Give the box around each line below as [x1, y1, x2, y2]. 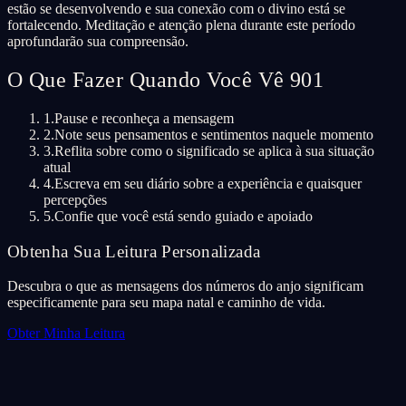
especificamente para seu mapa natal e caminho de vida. [7, 295, 325, 311]
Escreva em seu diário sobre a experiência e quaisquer [54, 175, 362, 191]
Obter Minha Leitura [7, 325, 125, 342]
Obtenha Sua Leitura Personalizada [7, 241, 261, 261]
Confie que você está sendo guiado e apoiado [54, 208, 313, 224]
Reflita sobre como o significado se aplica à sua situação [54, 142, 374, 159]
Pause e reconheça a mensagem [54, 110, 234, 126]
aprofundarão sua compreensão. [7, 34, 188, 50]
